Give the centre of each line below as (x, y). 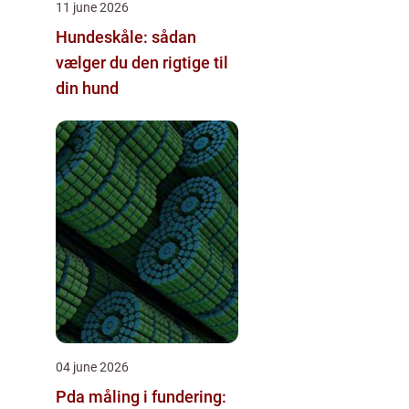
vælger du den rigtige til (142, 62)
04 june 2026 (92, 367)
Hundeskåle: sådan (126, 37)
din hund (87, 88)
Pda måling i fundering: (141, 396)
